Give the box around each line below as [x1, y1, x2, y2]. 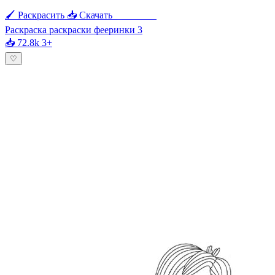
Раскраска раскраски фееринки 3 [5, 24, 142, 35]
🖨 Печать [115, 9, 157, 20]
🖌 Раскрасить [5, 9, 64, 20]
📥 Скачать [67, 9, 112, 20]
